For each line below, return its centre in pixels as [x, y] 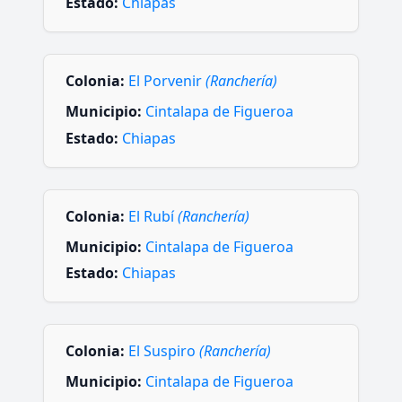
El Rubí [153, 216]
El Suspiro [164, 351]
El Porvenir [167, 81]
